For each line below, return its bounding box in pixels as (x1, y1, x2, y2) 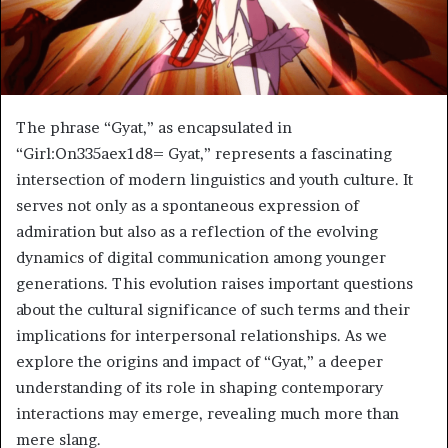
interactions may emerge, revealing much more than (16, 404, 399, 424)
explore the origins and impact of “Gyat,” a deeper (16, 352, 383, 372)
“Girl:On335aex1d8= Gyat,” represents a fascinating (16, 144, 392, 164)
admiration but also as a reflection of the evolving (16, 222, 378, 242)
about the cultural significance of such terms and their (16, 300, 410, 320)
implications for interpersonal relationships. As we (16, 326, 387, 346)
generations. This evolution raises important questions (16, 274, 413, 294)
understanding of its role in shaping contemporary (16, 378, 383, 398)
